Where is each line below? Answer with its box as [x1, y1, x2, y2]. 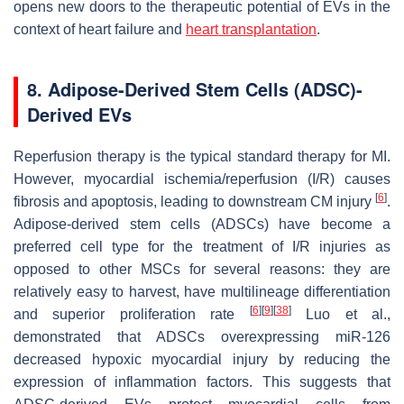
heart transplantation [186, 21, 317, 37]
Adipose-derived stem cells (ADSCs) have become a [14, 216, 390, 232]
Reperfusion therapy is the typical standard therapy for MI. [14, 148, 390, 164]
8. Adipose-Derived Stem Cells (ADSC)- [27, 75, 363, 102]
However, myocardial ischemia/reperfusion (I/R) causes [14, 170, 390, 187]
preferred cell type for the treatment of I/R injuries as [14, 238, 390, 254]
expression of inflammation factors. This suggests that [14, 373, 390, 390]
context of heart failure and [14, 21, 186, 37]
